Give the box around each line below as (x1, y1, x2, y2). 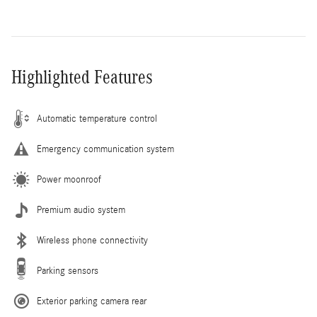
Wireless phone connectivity (37, 234, 148, 246)
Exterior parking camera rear (37, 295, 146, 307)
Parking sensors (37, 265, 98, 277)
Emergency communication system (37, 143, 174, 155)
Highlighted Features (11, 66, 153, 88)
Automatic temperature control (37, 113, 157, 125)
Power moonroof (37, 173, 101, 185)
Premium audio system (37, 204, 125, 216)
